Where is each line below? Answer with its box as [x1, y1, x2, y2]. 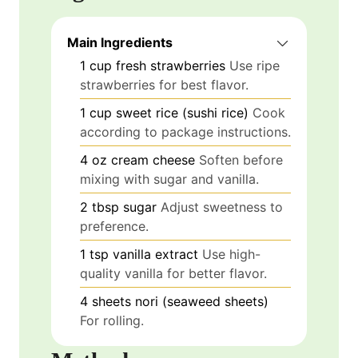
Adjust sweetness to [161, 198, 283, 215]
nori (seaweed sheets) [135, 292, 268, 309]
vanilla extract [113, 245, 198, 262]
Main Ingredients [67, 34, 173, 50]
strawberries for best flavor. [80, 76, 249, 93]
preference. [80, 217, 149, 234]
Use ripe [229, 57, 280, 74]
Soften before [199, 151, 283, 168]
